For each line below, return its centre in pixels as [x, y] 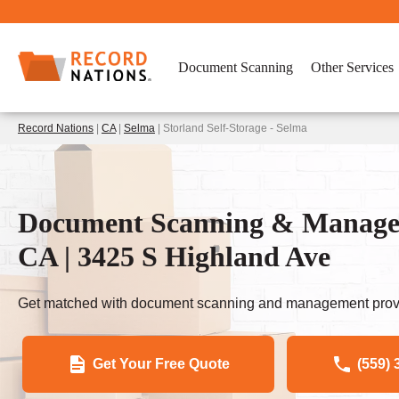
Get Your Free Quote [161, 363]
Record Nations [56, 128]
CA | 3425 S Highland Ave [174, 257]
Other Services [352, 67]
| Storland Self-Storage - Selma [231, 128]
